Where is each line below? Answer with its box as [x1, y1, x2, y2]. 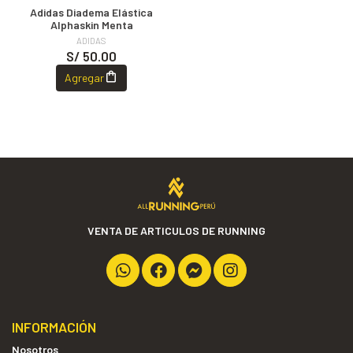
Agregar [65, 71, 105, 85]
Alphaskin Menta [50, 17, 133, 32]
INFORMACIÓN [12, 318, 96, 336]
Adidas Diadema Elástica [30, 5, 153, 19]
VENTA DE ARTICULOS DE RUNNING [87, 224, 266, 237]
